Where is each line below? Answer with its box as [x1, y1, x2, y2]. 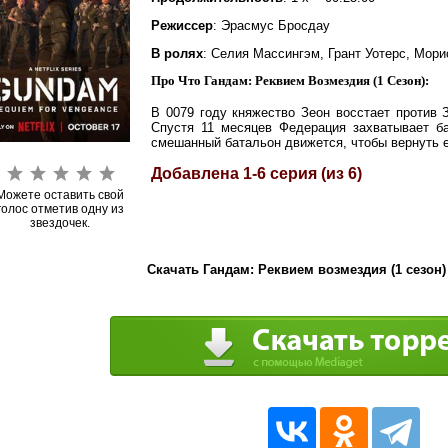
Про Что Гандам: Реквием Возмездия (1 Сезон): [151, 73, 429, 88]
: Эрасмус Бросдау [213, 18, 330, 33]
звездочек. [30, 216, 90, 230]
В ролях [151, 46, 203, 61]
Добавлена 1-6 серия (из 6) [151, 165, 362, 182]
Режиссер [151, 18, 213, 33]
